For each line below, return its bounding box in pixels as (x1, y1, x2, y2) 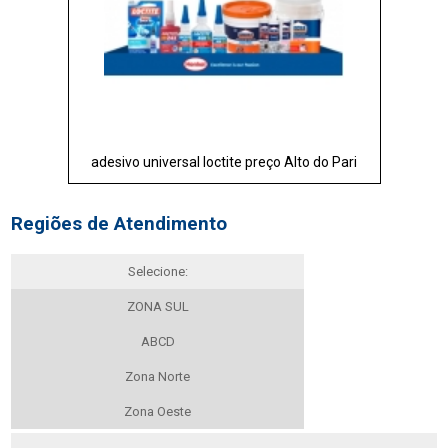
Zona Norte (125, 369, 191, 385)
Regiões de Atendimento (11, 213, 228, 236)
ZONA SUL (126, 299, 189, 315)
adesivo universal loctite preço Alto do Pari (91, 153, 357, 170)
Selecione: (127, 264, 188, 280)
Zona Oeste (124, 404, 192, 420)
